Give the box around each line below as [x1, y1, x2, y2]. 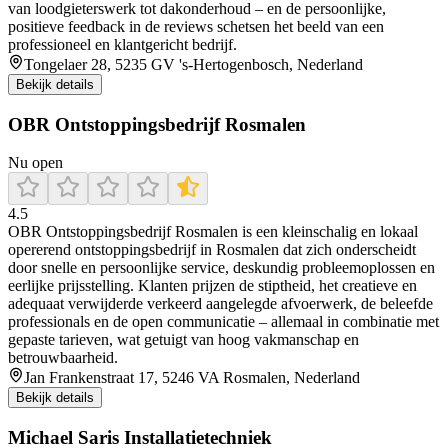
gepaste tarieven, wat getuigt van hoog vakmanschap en [8, 331, 359, 349]
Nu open [8, 154, 63, 172]
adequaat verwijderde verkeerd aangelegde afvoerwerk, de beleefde [8, 295, 433, 313]
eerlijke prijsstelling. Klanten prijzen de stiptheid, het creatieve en [8, 277, 417, 295]
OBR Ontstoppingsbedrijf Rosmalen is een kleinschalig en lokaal [8, 223, 418, 241]
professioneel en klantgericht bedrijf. [8, 36, 237, 54]
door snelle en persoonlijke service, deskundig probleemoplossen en [8, 259, 435, 277]
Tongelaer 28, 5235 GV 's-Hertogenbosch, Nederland [24, 56, 363, 74]
